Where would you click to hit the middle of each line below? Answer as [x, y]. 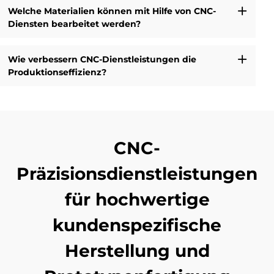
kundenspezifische [137, 225]
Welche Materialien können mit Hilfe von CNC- [112, 11]
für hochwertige [137, 200]
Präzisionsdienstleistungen [137, 174]
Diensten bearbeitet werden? [74, 24]
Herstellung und [137, 251]
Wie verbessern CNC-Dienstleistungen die [102, 59]
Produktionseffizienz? [57, 72]
